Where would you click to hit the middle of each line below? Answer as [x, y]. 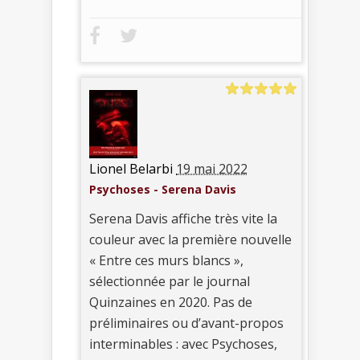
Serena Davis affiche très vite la [183, 218]
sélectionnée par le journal [170, 281]
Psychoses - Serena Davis [163, 189]
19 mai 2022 [212, 168]
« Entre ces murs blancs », [166, 260]
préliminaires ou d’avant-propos [186, 323]
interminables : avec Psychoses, [183, 344]
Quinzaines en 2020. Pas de [171, 302]
